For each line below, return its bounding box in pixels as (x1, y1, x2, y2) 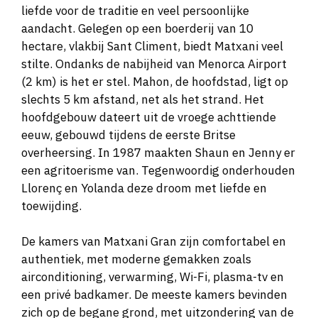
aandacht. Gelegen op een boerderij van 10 (21, 20, 253, 36)
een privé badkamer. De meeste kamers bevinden (21, 287, 287, 303)
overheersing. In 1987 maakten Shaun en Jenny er (21, 144, 295, 160)
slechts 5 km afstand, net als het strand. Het (21, 91, 264, 107)
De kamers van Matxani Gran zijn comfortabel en (21, 234, 286, 250)
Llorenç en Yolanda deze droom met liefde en (21, 180, 267, 196)
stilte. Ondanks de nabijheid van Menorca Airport (21, 55, 287, 72)
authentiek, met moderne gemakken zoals (21, 251, 251, 268)
